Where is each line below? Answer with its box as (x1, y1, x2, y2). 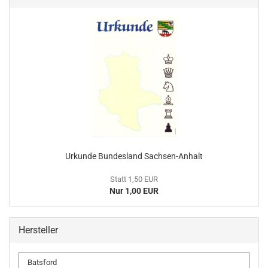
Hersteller (19, 224, 58, 236)
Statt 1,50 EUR (110, 175, 158, 184)
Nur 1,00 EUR (109, 186, 159, 196)
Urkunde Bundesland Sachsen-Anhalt (65, 151, 203, 161)
